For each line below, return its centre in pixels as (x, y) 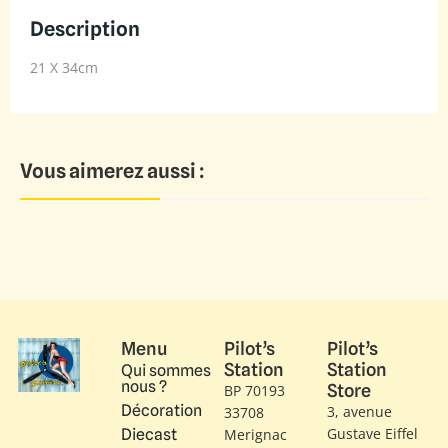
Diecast (149, 434)
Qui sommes (166, 370)
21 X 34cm (64, 68)
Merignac (255, 434)
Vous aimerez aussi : (112, 170)
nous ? (144, 386)
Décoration (161, 410)
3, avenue (359, 411)
